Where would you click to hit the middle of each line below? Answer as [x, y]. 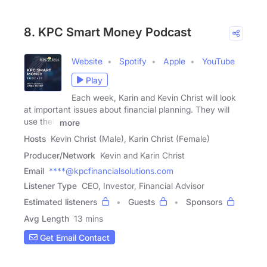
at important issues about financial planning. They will [127, 110]
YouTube [218, 61]
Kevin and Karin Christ [142, 156]
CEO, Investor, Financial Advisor [143, 186]
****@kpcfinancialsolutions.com [111, 171]
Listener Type [50, 186]
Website [87, 61]
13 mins [89, 219]
